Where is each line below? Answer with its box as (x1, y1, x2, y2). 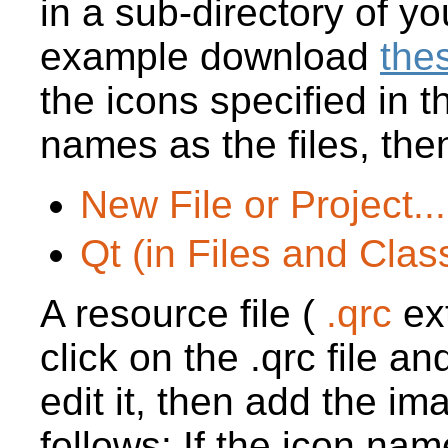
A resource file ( (40, 291, 315, 335)
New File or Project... (80, 182, 446, 226)
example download (40, 34, 380, 78)
